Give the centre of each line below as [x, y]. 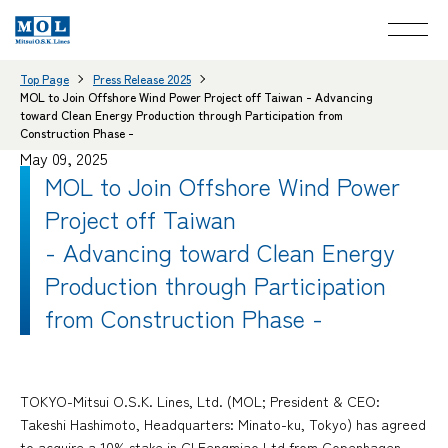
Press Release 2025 [142, 78]
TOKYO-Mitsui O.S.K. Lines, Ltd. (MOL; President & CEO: [200, 401]
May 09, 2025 [64, 157]
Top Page [44, 78]
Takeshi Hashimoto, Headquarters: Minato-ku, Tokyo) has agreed [223, 424]
